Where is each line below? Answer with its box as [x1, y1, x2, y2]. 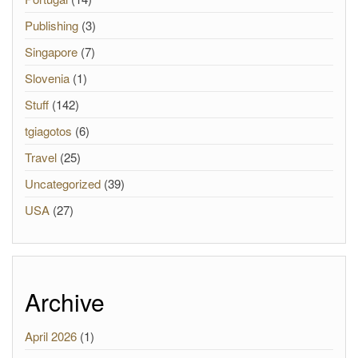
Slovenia [25, 70, 70, 86]
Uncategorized [25, 175, 101, 192]
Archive [25, 284, 105, 319]
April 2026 [25, 328, 77, 344]
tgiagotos [25, 122, 72, 139]
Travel [25, 149, 57, 165]
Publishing [25, 17, 78, 34]
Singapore [25, 43, 78, 60]
